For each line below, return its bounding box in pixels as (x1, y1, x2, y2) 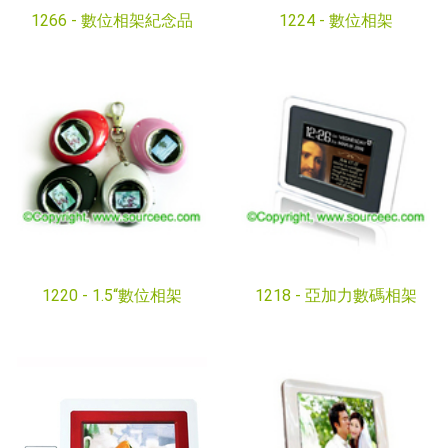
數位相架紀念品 (81, 11, 193, 30)
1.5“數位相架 (92, 286, 182, 305)
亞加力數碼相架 (305, 286, 417, 305)
